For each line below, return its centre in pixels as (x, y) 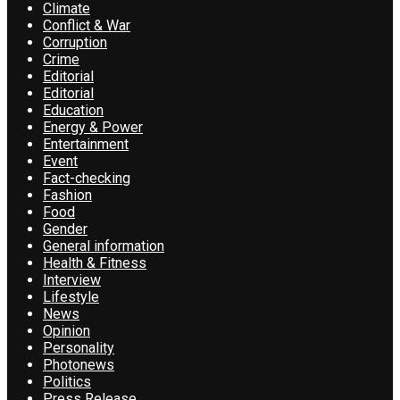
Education (73, 110)
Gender (65, 229)
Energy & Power (93, 127)
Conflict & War (87, 25)
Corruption (75, 42)
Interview (72, 279)
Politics (67, 381)
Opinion (67, 330)
